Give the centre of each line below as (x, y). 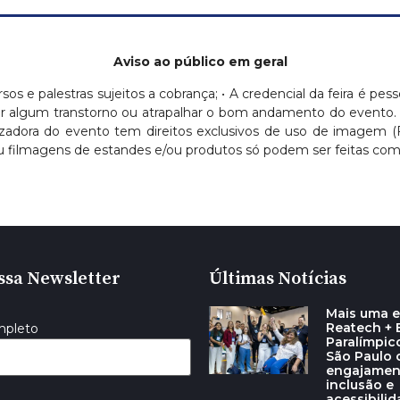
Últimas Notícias (278, 279)
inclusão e (359, 385)
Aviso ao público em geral (200, 62)
